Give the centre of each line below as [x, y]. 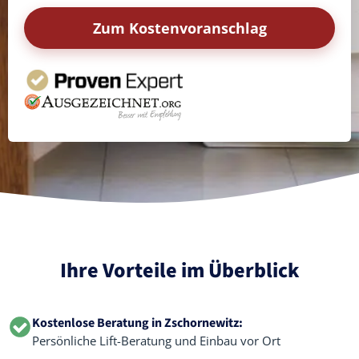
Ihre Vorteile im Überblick [179, 270]
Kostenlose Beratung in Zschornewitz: [137, 323]
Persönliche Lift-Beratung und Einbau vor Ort [156, 341]
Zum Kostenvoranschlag [179, 28]
